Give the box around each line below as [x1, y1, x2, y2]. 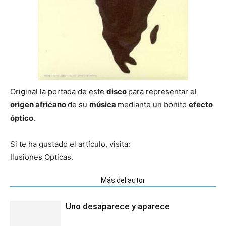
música [89, 99, 118, 109]
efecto [189, 99, 213, 109]
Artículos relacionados [16, 176, 89, 184]
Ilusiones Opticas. [10, 152, 73, 162]
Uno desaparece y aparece [66, 201, 170, 211]
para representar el [128, 86, 197, 96]
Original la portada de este [10, 86, 106, 96]
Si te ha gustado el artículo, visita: [10, 139, 130, 149]
